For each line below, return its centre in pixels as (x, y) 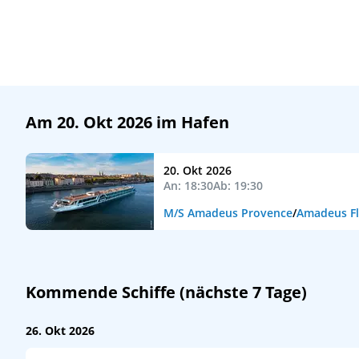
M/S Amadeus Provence (228, 213)
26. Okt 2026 (60, 331)
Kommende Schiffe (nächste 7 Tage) (166, 292)
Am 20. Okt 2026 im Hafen (127, 122)
